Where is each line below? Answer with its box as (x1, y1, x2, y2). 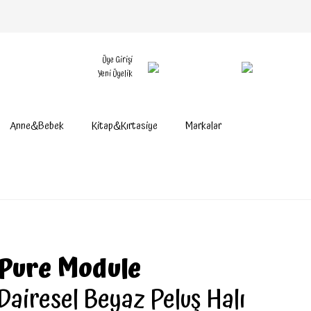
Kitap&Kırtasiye (92, 117, 158, 135)
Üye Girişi (102, 53, 133, 67)
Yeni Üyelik (98, 67, 133, 81)
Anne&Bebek (10, 117, 64, 135)
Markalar (185, 117, 221, 135)
